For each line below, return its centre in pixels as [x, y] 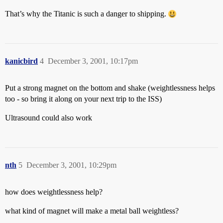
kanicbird [21, 61]
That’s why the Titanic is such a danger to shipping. [87, 14]
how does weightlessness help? [54, 192]
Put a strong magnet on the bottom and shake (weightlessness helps [110, 88]
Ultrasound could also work [49, 118]
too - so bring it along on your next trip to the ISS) [83, 99]
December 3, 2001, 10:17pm [93, 61]
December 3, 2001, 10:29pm [71, 165]
